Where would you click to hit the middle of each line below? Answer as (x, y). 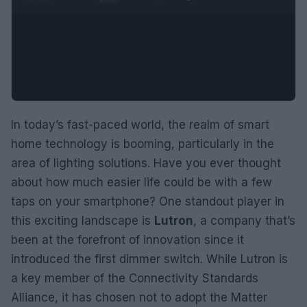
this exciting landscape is (83, 220)
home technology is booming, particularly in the (143, 144)
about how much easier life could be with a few (142, 182)
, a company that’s (244, 220)
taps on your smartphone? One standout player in (148, 201)
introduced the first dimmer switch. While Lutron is (149, 259)
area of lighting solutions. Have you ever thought (146, 163)
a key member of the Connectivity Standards (135, 278)
